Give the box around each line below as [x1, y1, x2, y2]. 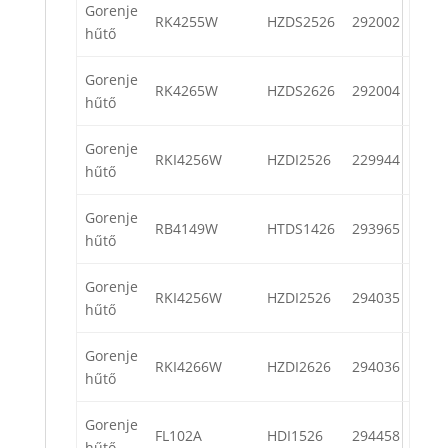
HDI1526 [267, 426, 323, 446]
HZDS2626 [267, 81, 335, 101]
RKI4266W [155, 357, 222, 377]
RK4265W [155, 81, 218, 101]
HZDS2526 [267, 12, 335, 32]
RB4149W [155, 219, 218, 239]
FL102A [155, 426, 202, 446]
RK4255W [155, 12, 218, 32]
